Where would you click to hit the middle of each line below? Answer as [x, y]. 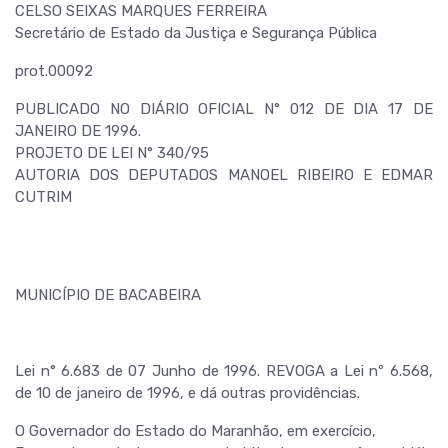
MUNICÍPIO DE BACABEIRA [108, 295]
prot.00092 [54, 71]
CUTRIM [43, 197]
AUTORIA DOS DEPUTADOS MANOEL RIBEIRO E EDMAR [224, 175]
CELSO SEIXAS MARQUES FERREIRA [141, 11]
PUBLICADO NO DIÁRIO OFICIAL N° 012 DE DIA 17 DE [224, 109]
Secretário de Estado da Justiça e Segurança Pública [196, 33]
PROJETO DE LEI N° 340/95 [112, 153]
